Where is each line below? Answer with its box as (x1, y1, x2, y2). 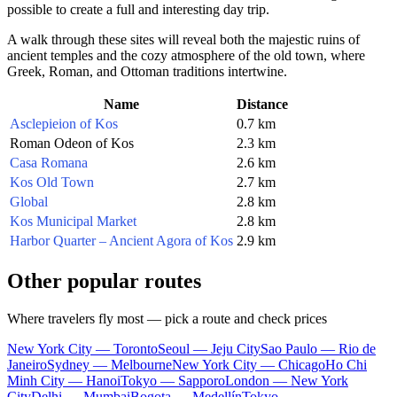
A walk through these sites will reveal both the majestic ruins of (7, 31, 360, 47)
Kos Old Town (10, 174, 94, 190)
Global (10, 193, 48, 209)
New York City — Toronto (7, 340, 158, 356)
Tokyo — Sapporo (121, 372, 225, 388)
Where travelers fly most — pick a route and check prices (7, 310, 327, 326)
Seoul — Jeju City (158, 340, 261, 356)
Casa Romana (10, 154, 88, 170)
